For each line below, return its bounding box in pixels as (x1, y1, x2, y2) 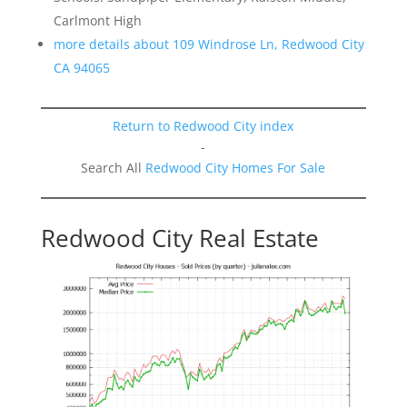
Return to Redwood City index (113, 116, 294, 134)
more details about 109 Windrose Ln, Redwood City (53, 35, 364, 53)
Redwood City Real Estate (40, 221, 319, 254)
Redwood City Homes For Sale (145, 158, 326, 176)
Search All (81, 158, 146, 176)
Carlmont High (53, 11, 142, 29)
